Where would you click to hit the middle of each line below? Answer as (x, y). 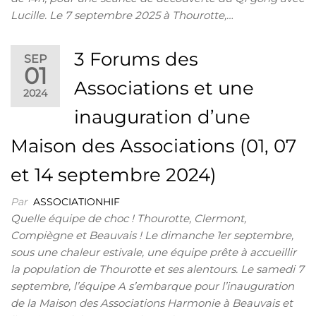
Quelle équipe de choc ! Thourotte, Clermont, (128, 218)
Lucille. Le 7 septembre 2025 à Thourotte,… (122, 15)
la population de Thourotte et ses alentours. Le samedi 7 (157, 269)
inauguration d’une (162, 117)
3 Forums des (136, 59)
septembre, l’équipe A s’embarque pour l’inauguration (152, 286)
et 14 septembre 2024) (114, 175)
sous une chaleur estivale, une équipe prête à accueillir (153, 252)
